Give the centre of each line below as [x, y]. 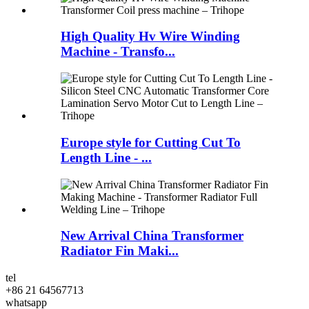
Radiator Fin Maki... [120, 251]
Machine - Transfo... [118, 52]
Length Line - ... [106, 157]
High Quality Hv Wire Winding [150, 37]
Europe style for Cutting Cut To [151, 142]
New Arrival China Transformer [152, 236]
